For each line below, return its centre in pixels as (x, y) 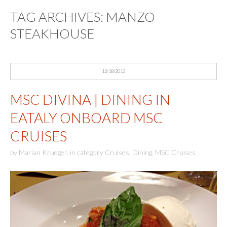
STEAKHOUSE (52, 33)
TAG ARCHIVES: (58, 17)
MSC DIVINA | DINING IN (90, 99)
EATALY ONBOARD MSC (87, 118)
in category (87, 153)
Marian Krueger (43, 153)
